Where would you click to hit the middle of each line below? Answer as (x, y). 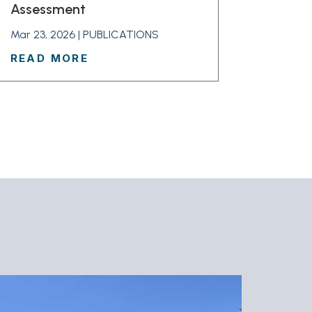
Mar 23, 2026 (42, 35)
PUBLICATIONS (120, 35)
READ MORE (49, 58)
